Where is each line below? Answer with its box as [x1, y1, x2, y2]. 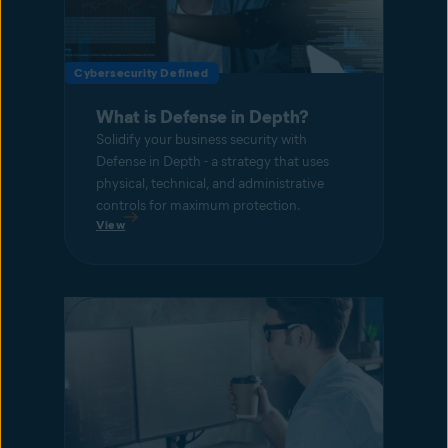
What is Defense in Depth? [96, 105, 309, 128]
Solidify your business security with [96, 130, 307, 148]
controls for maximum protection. [96, 196, 301, 214]
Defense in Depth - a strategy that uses [96, 152, 329, 170]
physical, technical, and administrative [96, 174, 324, 192]
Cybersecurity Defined [74, 64, 209, 80]
